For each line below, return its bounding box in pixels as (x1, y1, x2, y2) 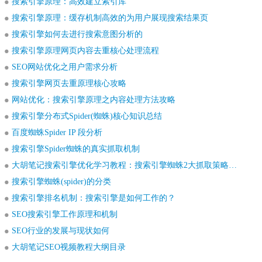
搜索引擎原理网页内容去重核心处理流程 (12, 46, 159, 55)
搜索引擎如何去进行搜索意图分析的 (12, 30, 143, 39)
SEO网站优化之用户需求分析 (12, 63, 118, 71)
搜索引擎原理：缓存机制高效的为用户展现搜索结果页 (12, 13, 208, 22)
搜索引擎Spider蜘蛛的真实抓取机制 (12, 144, 140, 153)
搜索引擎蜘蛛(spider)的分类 (12, 177, 111, 186)
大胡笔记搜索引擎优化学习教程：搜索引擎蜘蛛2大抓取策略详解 (229, 161, 237, 170)
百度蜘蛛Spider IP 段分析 (12, 128, 102, 137)
